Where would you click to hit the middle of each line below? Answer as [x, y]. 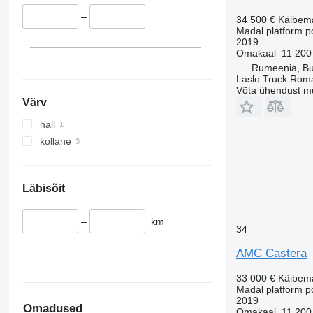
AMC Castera [271, 253]
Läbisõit [43, 188]
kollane [55, 141]
